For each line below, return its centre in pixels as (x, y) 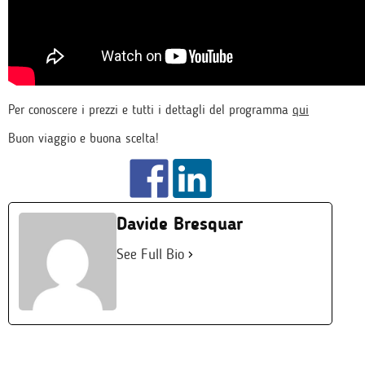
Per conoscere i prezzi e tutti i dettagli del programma (150, 110)
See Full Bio (150, 254)
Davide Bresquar (180, 224)
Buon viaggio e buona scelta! (84, 138)
